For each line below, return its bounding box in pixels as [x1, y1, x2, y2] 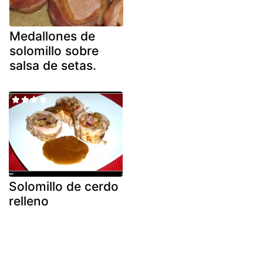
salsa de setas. [9, 58, 96, 73]
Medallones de [9, 28, 95, 43]
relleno [9, 194, 49, 209]
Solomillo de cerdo [9, 179, 119, 194]
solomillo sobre [9, 43, 99, 58]
